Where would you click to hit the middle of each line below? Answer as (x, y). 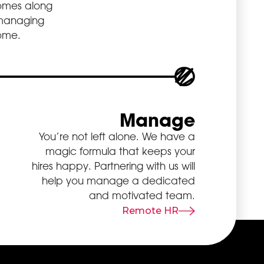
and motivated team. (142, 196)
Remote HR (150, 211)
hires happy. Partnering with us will (113, 166)
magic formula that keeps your (120, 152)
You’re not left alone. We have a (117, 137)
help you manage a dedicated (118, 181)
